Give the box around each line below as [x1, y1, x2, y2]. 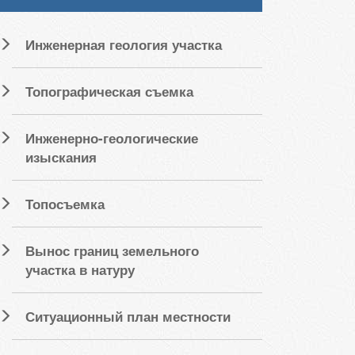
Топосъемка [25, 194, 105, 214]
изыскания [25, 147, 97, 167]
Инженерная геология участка [25, 35, 222, 55]
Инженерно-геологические [25, 128, 198, 148]
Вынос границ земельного [25, 241, 199, 261]
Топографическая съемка [25, 82, 193, 101]
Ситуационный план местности [25, 307, 231, 326]
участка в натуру [25, 260, 135, 280]
